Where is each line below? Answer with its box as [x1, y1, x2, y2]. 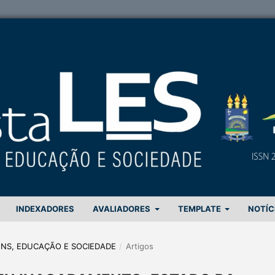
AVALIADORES [93, 203, 153, 214]
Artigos [125, 241, 153, 251]
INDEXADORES [16, 203, 75, 214]
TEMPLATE [177, 203, 223, 214]
